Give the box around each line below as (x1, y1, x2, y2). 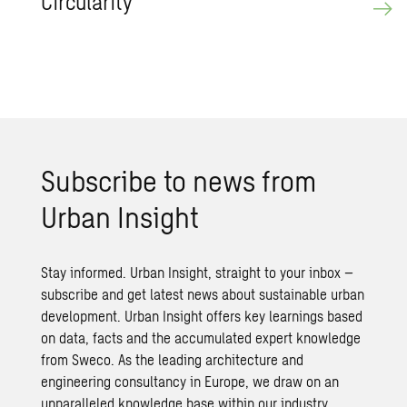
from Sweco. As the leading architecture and (41, 350, 304, 368)
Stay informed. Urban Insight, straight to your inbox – (41, 263, 354, 281)
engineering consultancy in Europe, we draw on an (41, 372, 340, 390)
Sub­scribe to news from (41, 162, 317, 197)
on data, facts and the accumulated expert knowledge (41, 328, 362, 346)
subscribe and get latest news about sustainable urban (41, 284, 365, 303)
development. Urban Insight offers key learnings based (41, 306, 363, 324)
